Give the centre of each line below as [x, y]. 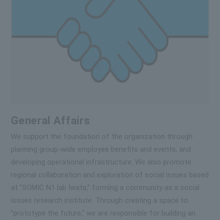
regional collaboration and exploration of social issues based [110, 175]
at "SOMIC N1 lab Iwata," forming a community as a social [105, 188]
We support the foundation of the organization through [102, 137]
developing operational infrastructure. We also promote [101, 162]
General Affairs [51, 121]
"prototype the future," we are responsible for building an [103, 213]
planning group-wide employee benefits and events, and [101, 150]
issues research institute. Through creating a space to [100, 201]
